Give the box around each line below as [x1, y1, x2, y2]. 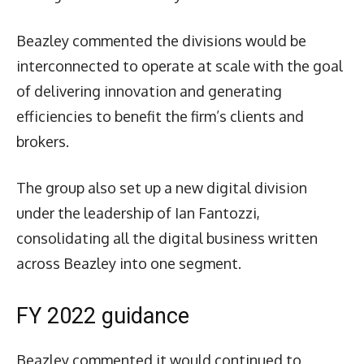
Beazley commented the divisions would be [16, 31, 306, 50]
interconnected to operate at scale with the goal [16, 56, 343, 75]
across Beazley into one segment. [16, 253, 241, 272]
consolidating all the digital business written [16, 228, 318, 247]
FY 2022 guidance [16, 302, 189, 329]
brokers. [16, 132, 69, 150]
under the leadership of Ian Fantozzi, [16, 203, 260, 222]
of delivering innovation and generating [16, 81, 282, 100]
